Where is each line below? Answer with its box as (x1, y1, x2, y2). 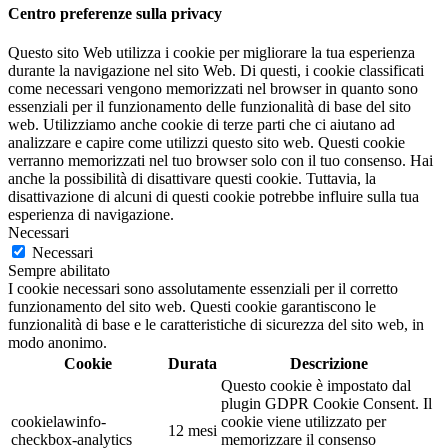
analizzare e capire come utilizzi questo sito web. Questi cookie (8, 134, 405, 152)
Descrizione (290, 355, 368, 373)
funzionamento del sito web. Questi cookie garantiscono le (8, 298, 376, 316)
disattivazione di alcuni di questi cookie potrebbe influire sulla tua (8, 188, 419, 206)
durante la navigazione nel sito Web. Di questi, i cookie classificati (8, 62, 424, 80)
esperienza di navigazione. (8, 206, 174, 224)
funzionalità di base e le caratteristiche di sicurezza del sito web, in (8, 316, 424, 334)
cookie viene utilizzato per (221, 413, 386, 431)
